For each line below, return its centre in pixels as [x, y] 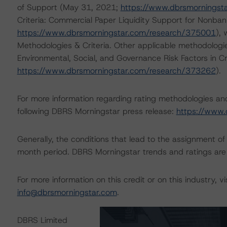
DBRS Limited [42, 220]
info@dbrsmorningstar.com [67, 192]
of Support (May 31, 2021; [69, 7]
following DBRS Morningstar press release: [97, 111]
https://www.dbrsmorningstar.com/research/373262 [116, 71]
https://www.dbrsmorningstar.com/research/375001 [116, 33]
